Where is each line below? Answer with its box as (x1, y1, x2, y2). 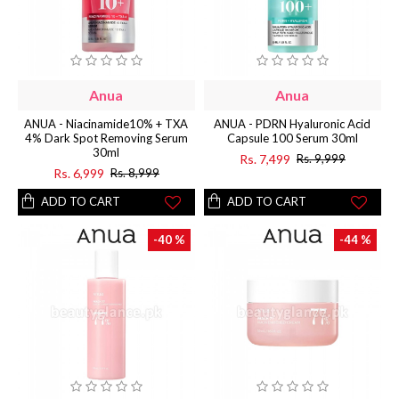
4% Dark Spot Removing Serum (24, 130, 188, 145)
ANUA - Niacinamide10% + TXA (24, 116, 189, 131)
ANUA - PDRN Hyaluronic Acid (214, 116, 371, 131)
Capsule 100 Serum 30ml (226, 130, 358, 145)
